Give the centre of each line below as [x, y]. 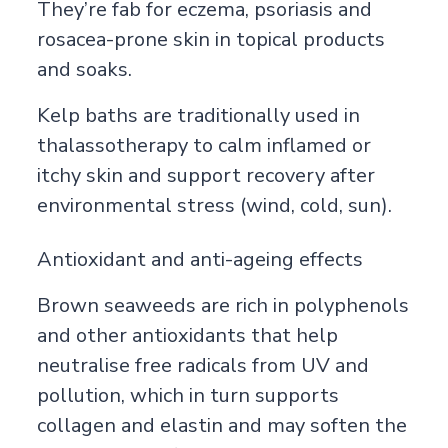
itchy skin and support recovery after [205, 175]
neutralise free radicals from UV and [202, 365]
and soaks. [84, 69]
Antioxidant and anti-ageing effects [199, 259]
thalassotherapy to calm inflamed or [203, 145]
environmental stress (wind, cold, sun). [214, 205]
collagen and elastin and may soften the [221, 425]
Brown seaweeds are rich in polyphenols [222, 305]
